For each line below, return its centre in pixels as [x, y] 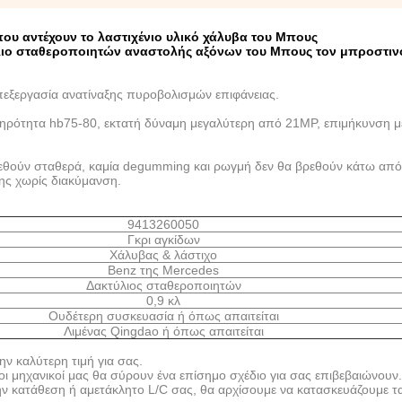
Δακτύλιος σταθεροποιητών [163, 285]
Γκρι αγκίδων [163, 240]
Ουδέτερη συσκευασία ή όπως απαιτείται [163, 316]
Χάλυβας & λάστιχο [163, 255]
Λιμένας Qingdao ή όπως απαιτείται [163, 331]
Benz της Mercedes [163, 270]
